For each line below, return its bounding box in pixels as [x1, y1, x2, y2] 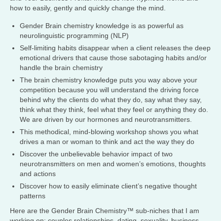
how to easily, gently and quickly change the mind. [10, 4, 166, 12]
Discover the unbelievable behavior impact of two [20, 150, 173, 158]
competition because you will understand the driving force [20, 86, 199, 94]
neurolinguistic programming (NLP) [20, 32, 129, 40]
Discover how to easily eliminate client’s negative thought [20, 182, 197, 190]
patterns [20, 192, 45, 200]
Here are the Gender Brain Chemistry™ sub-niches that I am [10, 207, 199, 215]
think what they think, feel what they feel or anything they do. [20, 106, 208, 114]
